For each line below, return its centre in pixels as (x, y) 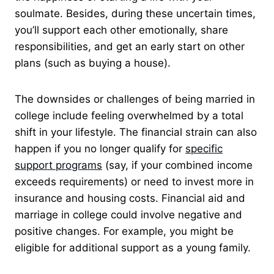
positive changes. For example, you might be (124, 231)
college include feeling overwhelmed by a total (129, 115)
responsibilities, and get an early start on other (130, 46)
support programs (58, 165)
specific (204, 148)
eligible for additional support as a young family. (133, 247)
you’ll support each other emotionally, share (121, 30)
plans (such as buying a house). (93, 63)
